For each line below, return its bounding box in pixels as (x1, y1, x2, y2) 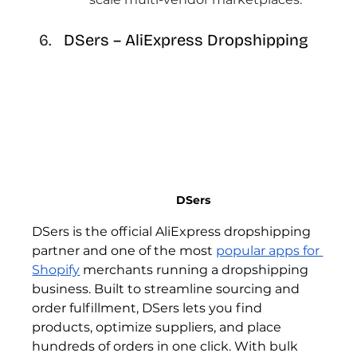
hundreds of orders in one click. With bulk (32, 338, 302, 354)
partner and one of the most (32, 242, 217, 258)
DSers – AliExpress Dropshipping (64, 29, 313, 49)
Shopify (32, 261, 80, 277)
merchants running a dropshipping (80, 261, 312, 277)
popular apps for (216, 242, 324, 258)
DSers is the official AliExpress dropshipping (32, 223, 315, 239)
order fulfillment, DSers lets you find (32, 300, 266, 316)
